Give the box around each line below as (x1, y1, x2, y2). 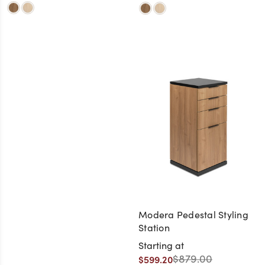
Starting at (138, 239, 184, 252)
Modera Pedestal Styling (138, 208, 248, 221)
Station (138, 221, 170, 234)
